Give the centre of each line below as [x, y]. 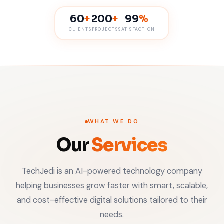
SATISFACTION [137, 29]
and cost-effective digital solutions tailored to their [112, 200]
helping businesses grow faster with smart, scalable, [112, 186]
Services [129, 145]
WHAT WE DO [113, 122]
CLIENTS [80, 29]
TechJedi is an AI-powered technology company [112, 171]
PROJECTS [105, 29]
